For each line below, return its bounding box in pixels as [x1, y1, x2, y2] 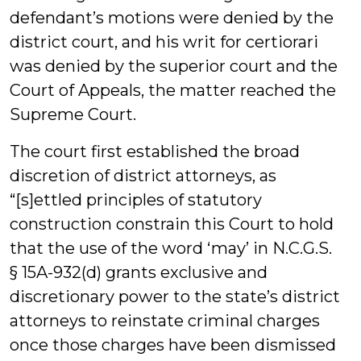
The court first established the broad [10, 142, 300, 161]
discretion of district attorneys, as [10, 166, 276, 185]
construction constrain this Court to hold [10, 214, 334, 234]
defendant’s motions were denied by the [10, 8, 334, 27]
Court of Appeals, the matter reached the [10, 81, 336, 100]
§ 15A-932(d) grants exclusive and [10, 263, 268, 282]
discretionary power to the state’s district [10, 287, 340, 306]
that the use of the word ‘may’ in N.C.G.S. [10, 239, 332, 258]
